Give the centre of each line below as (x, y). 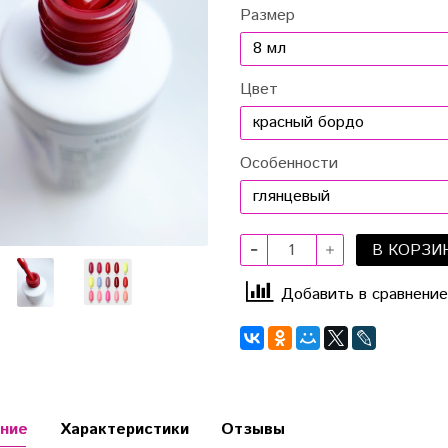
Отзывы (253, 430)
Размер (267, 16)
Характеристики (124, 430)
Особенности (288, 164)
